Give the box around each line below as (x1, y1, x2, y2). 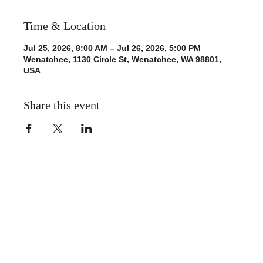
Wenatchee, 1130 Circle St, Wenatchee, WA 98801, (23, 55, 221, 65)
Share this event (23, 99, 100, 112)
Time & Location (23, 19, 106, 33)
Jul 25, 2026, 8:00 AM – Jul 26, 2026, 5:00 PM (23, 43, 201, 53)
